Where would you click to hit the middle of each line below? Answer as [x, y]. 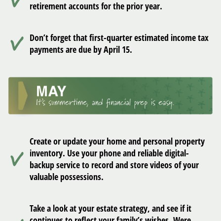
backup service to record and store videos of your [114, 165]
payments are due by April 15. [81, 50]
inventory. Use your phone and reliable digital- [109, 153]
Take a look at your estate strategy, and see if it [110, 208]
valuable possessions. [67, 176]
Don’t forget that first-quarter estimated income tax [119, 38]
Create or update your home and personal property [117, 141]
